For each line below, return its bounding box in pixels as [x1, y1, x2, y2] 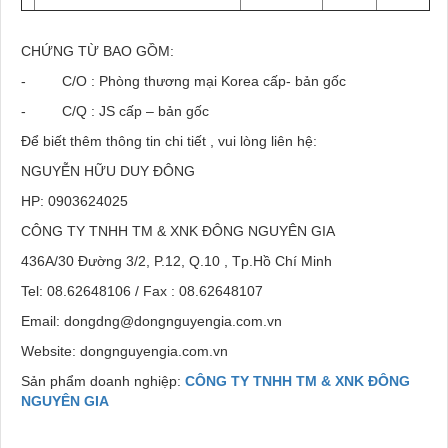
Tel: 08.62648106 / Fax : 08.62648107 [21, 283, 263, 300]
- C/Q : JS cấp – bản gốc [21, 103, 209, 120]
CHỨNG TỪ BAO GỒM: [21, 43, 174, 60]
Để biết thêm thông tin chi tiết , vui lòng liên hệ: [21, 133, 317, 150]
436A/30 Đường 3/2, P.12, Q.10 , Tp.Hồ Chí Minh [21, 253, 332, 270]
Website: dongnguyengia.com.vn [21, 343, 228, 360]
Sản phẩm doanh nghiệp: [21, 373, 185, 390]
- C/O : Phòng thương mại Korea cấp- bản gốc [21, 73, 346, 90]
